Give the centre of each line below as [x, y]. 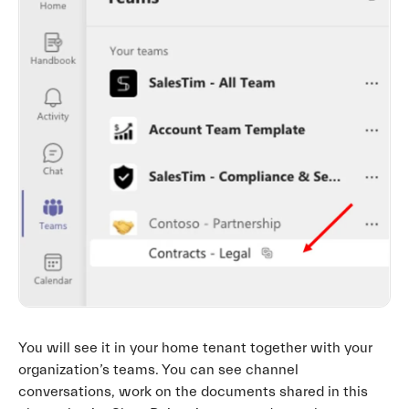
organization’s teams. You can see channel [158, 369]
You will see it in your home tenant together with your [195, 347]
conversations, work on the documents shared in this [193, 391]
